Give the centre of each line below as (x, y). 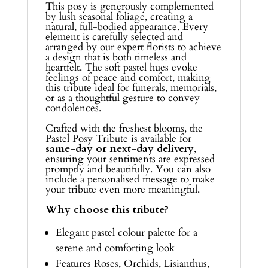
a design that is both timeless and (116, 57)
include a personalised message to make (130, 179)
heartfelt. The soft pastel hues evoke (121, 67)
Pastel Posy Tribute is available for (118, 138)
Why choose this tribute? (107, 209)
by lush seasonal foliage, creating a (119, 16)
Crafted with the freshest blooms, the (124, 128)
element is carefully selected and (114, 36)
